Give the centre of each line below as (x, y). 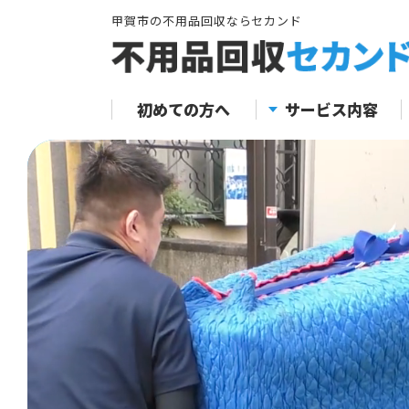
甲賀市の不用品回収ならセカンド (207, 21)
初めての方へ (184, 109)
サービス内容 (331, 109)
